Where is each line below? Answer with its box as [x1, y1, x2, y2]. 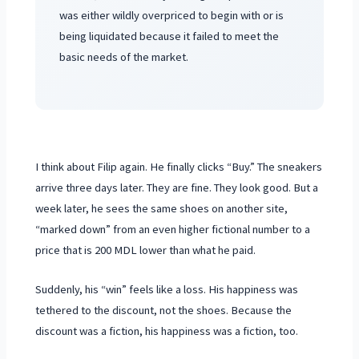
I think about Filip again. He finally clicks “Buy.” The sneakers [35, 159, 323, 175]
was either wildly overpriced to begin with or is [58, 8, 284, 23]
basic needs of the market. [58, 50, 188, 65]
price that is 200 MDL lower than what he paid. [35, 243, 256, 258]
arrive [35, 180, 67, 196]
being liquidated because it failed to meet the [58, 29, 279, 44]
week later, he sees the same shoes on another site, [35, 201, 288, 216]
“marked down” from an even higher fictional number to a [35, 222, 311, 237]
